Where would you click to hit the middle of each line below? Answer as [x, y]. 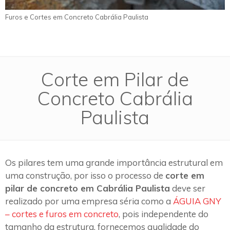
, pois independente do [164, 214]
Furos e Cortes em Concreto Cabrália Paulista [77, 17]
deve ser [188, 188]
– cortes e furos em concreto [62, 214]
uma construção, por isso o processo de [85, 176]
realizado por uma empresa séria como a [89, 201]
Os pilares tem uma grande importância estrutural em [114, 163]
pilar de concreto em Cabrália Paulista [88, 188]
